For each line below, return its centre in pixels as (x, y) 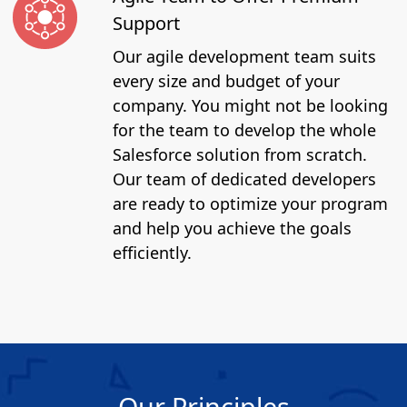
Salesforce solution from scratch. (240, 154)
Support (146, 23)
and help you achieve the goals (232, 228)
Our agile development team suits (244, 56)
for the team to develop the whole (244, 129)
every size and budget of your (226, 80)
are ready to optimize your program (250, 203)
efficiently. (152, 252)
